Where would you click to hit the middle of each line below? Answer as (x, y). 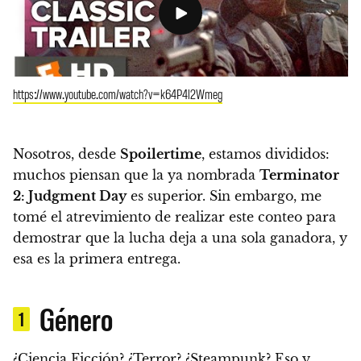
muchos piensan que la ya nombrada (136, 174)
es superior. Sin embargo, (212, 195)
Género (76, 318)
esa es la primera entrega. (97, 258)
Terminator (299, 174)
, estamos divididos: (266, 154)
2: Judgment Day (70, 195)
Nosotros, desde (66, 154)
